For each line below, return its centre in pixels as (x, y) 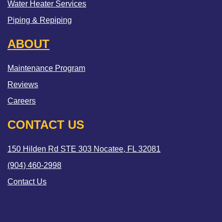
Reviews (23, 84)
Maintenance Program (46, 68)
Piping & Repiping (40, 20)
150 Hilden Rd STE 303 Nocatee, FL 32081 (84, 149)
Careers (22, 101)
